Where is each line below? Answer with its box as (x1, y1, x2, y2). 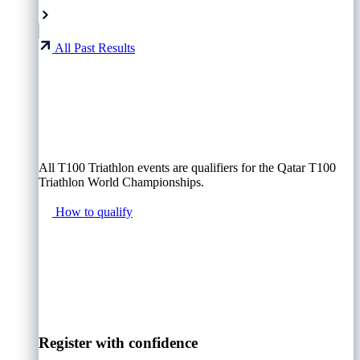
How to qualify (55, 205, 133, 219)
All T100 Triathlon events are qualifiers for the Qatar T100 (39, 161, 336, 175)
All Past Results (55, 41, 135, 55)
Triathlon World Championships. (39, 175, 204, 190)
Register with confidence (39, 334, 198, 352)
